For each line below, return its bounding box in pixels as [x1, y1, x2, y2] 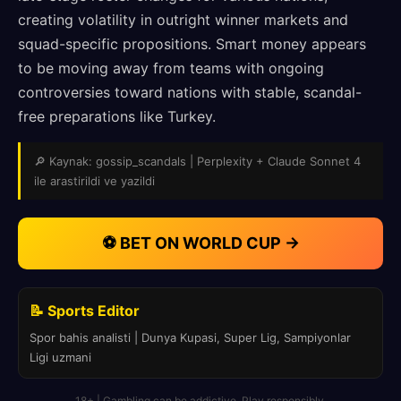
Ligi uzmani [30, 350, 91, 364]
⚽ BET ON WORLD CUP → [101, 234, 300, 252]
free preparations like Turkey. [18, 107, 216, 125]
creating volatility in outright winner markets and [18, 11, 348, 29]
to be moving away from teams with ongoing [18, 59, 324, 77]
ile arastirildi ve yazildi [34, 174, 155, 188]
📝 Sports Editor [30, 302, 140, 320]
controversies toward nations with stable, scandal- [18, 83, 362, 101]
